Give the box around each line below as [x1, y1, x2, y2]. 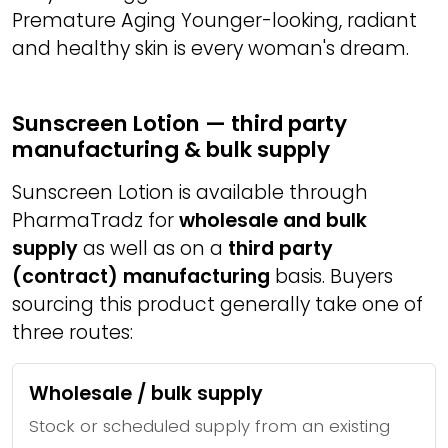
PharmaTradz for [12, 207, 179, 234]
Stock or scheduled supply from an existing [29, 414, 390, 438]
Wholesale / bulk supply [29, 380, 263, 407]
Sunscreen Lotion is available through [12, 179, 368, 206]
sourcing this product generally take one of [12, 291, 423, 318]
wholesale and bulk [179, 207, 367, 234]
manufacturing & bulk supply [12, 134, 330, 165]
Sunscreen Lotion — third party [12, 108, 347, 139]
